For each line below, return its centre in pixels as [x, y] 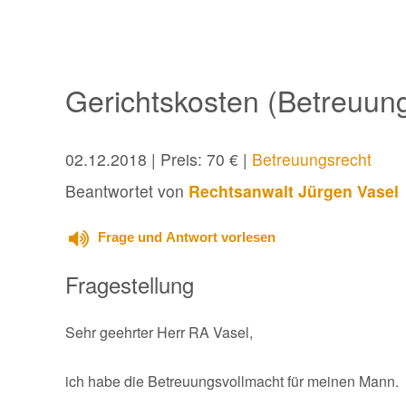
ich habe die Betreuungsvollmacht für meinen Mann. [232, 381]
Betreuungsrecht [312, 159]
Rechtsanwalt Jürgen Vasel [294, 190]
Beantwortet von [127, 190]
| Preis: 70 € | [199, 159]
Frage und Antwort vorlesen [187, 237]
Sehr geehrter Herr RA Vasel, [159, 332]
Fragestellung [130, 284]
